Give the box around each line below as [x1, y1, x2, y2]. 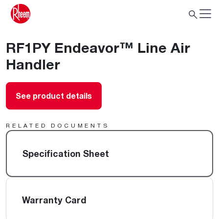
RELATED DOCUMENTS [6, 122, 109, 129]
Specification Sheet [22, 148, 109, 159]
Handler [6, 56, 60, 72]
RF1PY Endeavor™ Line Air [6, 39, 190, 56]
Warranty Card [22, 195, 87, 205]
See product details [16, 91, 92, 101]
